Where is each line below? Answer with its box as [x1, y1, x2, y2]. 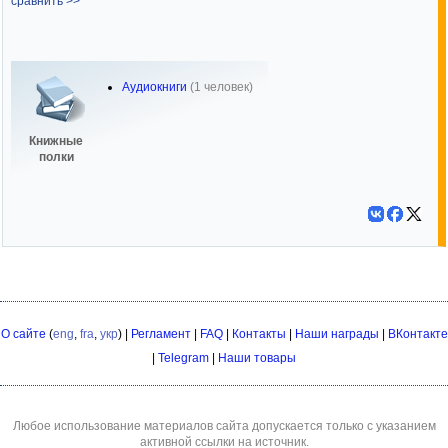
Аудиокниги [122, 80, 187, 94]
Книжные [29, 134, 83, 148]
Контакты [231, 327, 286, 341]
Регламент [130, 327, 191, 341]
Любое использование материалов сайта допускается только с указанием [12, 419, 436, 433]
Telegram [158, 351, 209, 365]
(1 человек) [190, 80, 253, 94]
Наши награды [294, 327, 379, 341]
